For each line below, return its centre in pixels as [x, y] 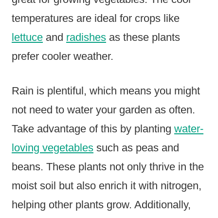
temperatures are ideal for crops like [96, 18]
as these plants [143, 37]
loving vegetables [53, 148]
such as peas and [136, 148]
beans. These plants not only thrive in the [108, 167]
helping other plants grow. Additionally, [101, 205]
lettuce [27, 37]
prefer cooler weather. [63, 56]
